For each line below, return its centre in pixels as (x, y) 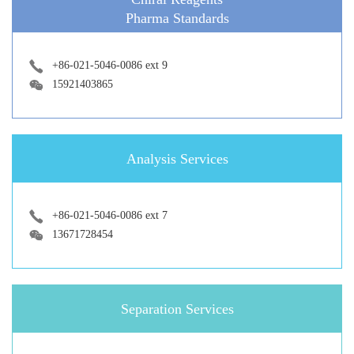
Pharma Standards (177, 18)
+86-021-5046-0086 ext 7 (110, 215)
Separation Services (177, 309)
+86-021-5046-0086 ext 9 (110, 65)
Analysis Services (177, 159)
